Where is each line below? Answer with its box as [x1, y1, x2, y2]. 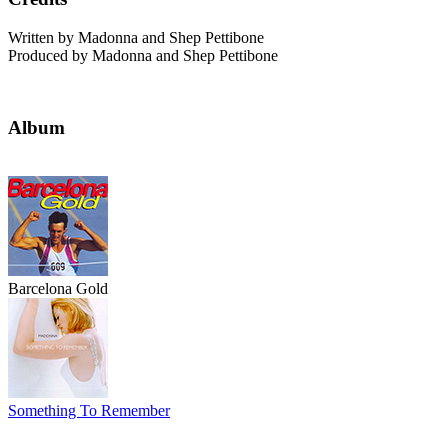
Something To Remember [8, 402, 170, 420]
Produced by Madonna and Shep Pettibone [8, 46, 278, 64]
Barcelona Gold [8, 280, 108, 298]
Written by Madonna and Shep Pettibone [8, 28, 264, 46]
